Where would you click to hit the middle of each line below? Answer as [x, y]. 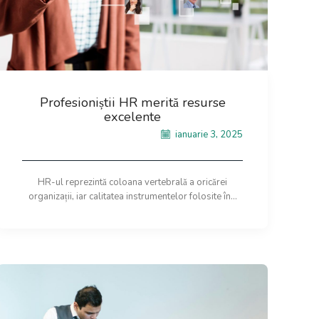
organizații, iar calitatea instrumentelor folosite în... [132, 196]
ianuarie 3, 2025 [208, 134]
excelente [132, 117]
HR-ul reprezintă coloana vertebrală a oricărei [132, 182]
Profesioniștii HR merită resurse [132, 103]
